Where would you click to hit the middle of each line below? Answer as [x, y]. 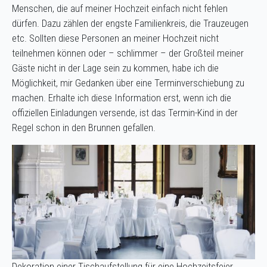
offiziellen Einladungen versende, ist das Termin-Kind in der [125, 112]
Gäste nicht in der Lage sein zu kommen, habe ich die [115, 68]
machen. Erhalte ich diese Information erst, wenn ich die [122, 97]
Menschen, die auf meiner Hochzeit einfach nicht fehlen [120, 8]
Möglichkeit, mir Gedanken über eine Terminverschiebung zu [128, 83]
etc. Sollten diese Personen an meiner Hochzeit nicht [115, 38]
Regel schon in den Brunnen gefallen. [84, 127]
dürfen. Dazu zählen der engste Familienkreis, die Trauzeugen [130, 23]
